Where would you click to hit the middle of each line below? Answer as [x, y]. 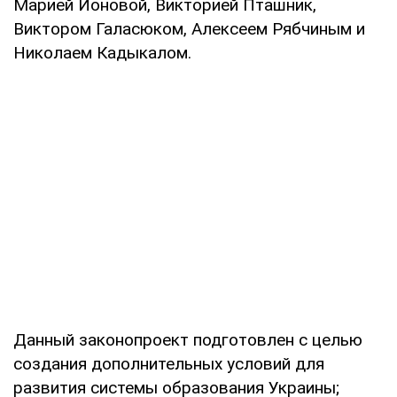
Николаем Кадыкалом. [102, 52]
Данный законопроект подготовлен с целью [188, 339]
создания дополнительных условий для [169, 363]
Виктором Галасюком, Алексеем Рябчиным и [189, 28]
